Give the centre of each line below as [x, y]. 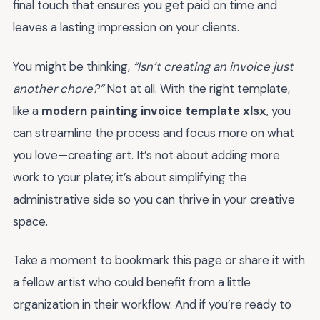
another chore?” [58, 88]
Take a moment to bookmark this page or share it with [159, 260]
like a [27, 110]
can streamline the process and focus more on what [154, 132]
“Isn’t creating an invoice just [213, 66]
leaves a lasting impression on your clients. [126, 27]
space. [30, 221]
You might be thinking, [73, 66]
